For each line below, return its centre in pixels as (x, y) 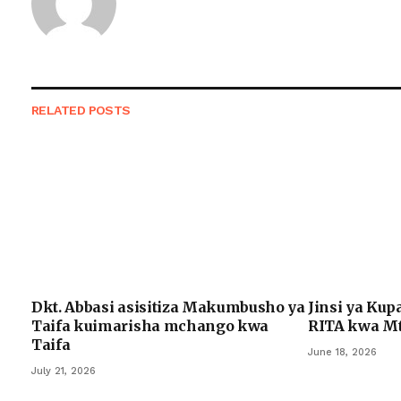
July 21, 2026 (64, 371)
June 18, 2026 (342, 352)
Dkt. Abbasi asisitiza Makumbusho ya (168, 307)
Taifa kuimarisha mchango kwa (150, 325)
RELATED (60, 110)
